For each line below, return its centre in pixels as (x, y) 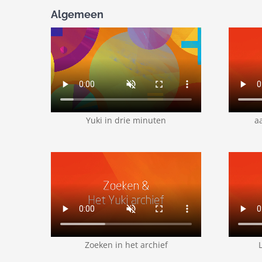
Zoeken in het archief (126, 244)
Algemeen (77, 14)
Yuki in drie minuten (126, 120)
